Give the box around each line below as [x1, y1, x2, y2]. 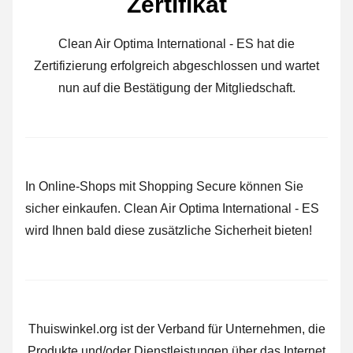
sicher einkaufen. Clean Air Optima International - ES [25, 201, 319, 215]
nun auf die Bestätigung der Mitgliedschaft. [58, 80, 295, 95]
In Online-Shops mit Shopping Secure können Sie [25, 179, 303, 193]
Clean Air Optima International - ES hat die [58, 36, 295, 50]
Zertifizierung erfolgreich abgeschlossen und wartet [34, 58, 319, 72]
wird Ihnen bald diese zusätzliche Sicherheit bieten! [25, 223, 312, 237]
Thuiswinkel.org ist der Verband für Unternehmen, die [28, 321, 325, 336]
